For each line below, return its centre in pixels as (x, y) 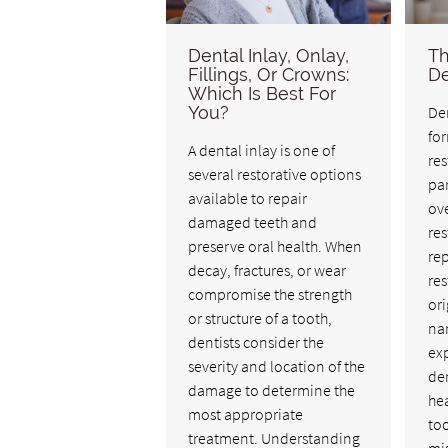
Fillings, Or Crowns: (269, 75)
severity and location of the (277, 366)
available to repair (248, 198)
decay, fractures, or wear (267, 270)
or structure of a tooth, (260, 318)
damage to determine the (272, 390)
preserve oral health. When (275, 246)
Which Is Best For (262, 94)
